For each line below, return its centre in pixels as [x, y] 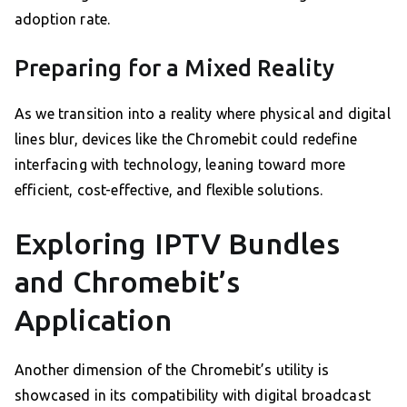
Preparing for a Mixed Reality [175, 69]
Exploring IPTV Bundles [178, 244]
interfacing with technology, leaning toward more [180, 165]
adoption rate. [63, 20]
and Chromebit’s [128, 282]
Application [93, 320]
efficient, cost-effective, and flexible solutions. [169, 190]
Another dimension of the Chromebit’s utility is [172, 370]
